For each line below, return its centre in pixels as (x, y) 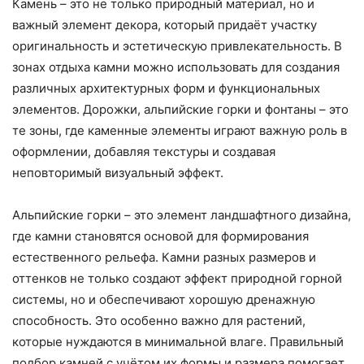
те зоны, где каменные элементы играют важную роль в (180, 131)
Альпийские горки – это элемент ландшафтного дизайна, (182, 215)
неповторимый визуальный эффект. (118, 173)
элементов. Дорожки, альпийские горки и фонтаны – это (180, 110)
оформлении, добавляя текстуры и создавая (144, 152)
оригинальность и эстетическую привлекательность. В (177, 46)
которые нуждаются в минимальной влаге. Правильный (178, 342)
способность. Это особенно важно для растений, (159, 321)
